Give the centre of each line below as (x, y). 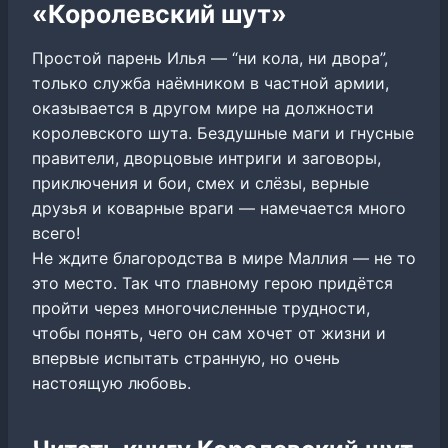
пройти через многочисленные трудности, (201, 307)
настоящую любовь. (111, 382)
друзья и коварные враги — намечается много (219, 207)
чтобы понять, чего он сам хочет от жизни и (209, 332)
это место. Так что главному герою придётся (212, 282)
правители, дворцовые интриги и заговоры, (206, 157)
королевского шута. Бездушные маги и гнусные (223, 132)
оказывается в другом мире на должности (203, 107)
